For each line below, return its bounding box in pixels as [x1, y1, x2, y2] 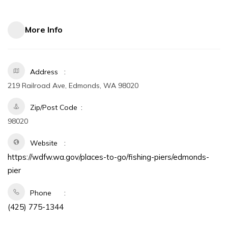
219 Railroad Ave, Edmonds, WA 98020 [8, 80, 138, 90]
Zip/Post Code [30, 102, 77, 112]
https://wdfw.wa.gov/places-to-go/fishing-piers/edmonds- [8, 152, 209, 162]
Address [30, 67, 58, 76]
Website [30, 138, 58, 148]
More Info [25, 24, 63, 35]
